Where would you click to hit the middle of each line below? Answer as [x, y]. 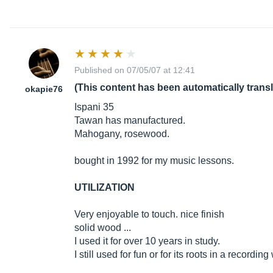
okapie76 [44, 89]
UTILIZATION [105, 188]
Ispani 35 [94, 107]
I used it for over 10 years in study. [147, 241]
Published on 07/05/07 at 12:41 [135, 70]
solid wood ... [103, 228]
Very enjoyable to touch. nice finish [149, 214]
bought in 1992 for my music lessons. [154, 161]
